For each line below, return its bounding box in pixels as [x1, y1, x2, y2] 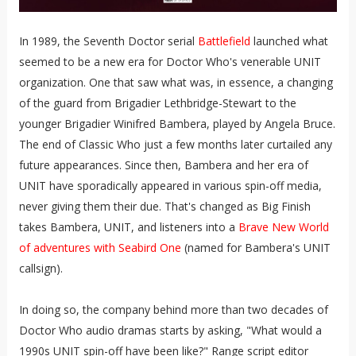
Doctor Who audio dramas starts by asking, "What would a [18, 322, 322, 338]
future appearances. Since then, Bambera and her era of [18, 157, 308, 172]
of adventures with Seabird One [18, 239, 181, 255]
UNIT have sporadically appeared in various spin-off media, [18, 177, 322, 193]
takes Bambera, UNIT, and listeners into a [18, 219, 238, 234]
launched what [250, 33, 328, 48]
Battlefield [197, 33, 250, 48]
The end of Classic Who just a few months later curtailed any [18, 136, 332, 152]
